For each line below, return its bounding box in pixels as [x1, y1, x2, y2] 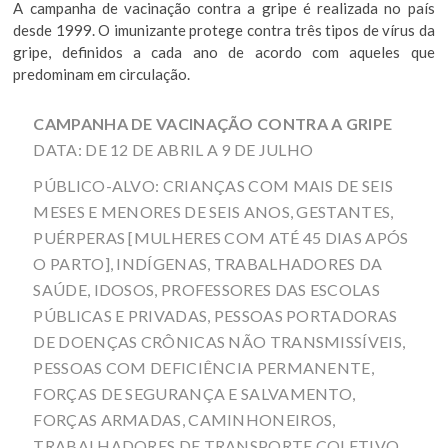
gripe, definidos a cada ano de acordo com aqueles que [13, 42, 435, 61]
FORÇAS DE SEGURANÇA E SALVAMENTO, [33, 383, 356, 403]
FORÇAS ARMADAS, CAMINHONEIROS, [33, 409, 336, 429]
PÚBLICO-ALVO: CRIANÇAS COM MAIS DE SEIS [33, 175, 394, 195]
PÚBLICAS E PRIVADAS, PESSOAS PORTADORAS [33, 305, 398, 325]
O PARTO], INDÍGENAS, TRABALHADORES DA [33, 253, 383, 273]
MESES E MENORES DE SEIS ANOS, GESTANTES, [33, 201, 394, 221]
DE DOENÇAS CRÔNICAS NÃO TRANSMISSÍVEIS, [33, 331, 406, 351]
